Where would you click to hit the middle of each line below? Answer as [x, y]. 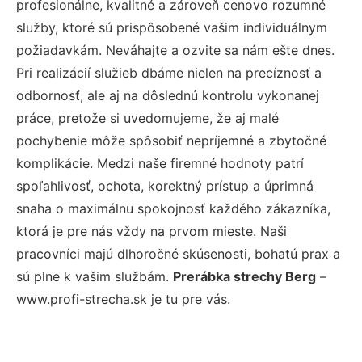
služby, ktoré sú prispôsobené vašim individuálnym [172, 27]
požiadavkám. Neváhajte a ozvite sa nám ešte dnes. [175, 50]
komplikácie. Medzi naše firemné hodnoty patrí [160, 163]
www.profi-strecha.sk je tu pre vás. [123, 299]
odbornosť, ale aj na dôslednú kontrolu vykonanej [168, 95]
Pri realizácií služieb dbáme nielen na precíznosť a [169, 72]
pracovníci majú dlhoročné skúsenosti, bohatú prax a [178, 253]
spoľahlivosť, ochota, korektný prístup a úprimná [165, 185]
